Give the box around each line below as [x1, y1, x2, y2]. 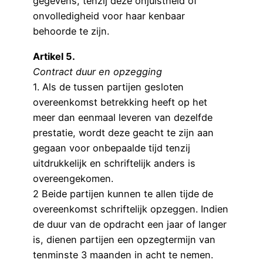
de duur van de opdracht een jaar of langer [33, 218, 227, 230]
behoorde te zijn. [33, 25, 115, 38]
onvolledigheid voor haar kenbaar [33, 10, 185, 22]
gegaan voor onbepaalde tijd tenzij [33, 141, 190, 154]
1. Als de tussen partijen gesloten [33, 80, 184, 93]
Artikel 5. [33, 50, 75, 62]
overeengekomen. [33, 172, 113, 184]
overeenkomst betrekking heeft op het [33, 96, 207, 108]
